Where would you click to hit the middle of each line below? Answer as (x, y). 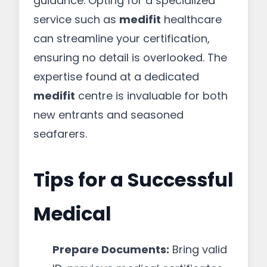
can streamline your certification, (122, 38)
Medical (72, 214)
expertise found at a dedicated (116, 77)
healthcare (191, 19)
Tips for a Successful (133, 180)
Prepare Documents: (111, 249)
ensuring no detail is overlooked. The (130, 58)
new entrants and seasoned (108, 115)
